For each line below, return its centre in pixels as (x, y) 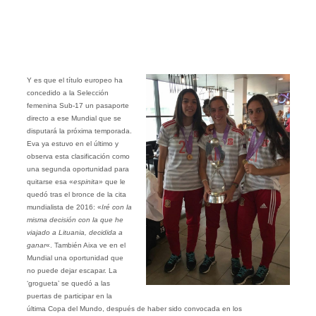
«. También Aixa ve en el (85, 245)
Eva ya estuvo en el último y (72, 143)
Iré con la (116, 207)
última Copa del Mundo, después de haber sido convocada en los (134, 308)
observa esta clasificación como (78, 156)
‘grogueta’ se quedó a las (68, 283)
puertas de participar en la (69, 296)
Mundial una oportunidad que (75, 257)
